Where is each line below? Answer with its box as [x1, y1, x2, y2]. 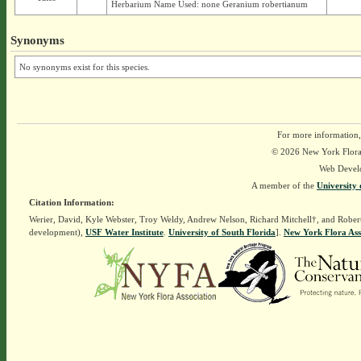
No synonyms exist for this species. [19, 62, 150, 72]
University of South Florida [168, 227, 276, 237]
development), [28, 227, 85, 237]
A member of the [251, 180, 317, 190]
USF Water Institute [85, 227, 164, 237]
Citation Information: [28, 197, 114, 207]
